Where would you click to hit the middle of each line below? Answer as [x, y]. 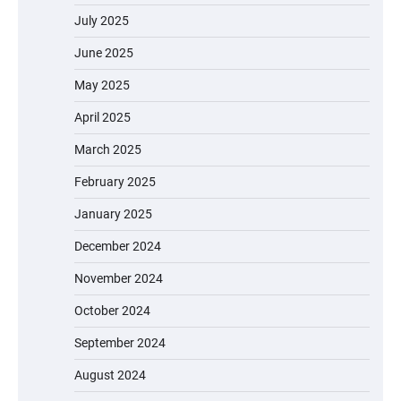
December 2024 [118, 247]
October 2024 [112, 311]
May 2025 [102, 85]
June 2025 [104, 53]
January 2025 [113, 214]
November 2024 [119, 279]
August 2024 [110, 375]
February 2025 [115, 182]
